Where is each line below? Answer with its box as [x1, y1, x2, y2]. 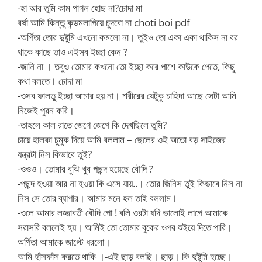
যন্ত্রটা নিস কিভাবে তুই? [18, 147, 92, 161]
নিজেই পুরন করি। [18, 103, 74, 117]
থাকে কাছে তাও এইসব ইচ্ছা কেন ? [18, 44, 127, 58]
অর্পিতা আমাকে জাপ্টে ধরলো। [18, 235, 111, 249]
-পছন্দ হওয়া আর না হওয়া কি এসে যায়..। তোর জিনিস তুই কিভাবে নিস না [18, 176, 242, 190]
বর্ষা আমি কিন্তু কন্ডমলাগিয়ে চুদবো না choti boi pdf [18, 15, 190, 29]
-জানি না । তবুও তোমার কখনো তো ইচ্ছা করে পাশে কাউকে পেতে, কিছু [18, 59, 235, 73]
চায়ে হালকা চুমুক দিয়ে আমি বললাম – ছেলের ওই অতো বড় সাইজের [18, 132, 226, 146]
